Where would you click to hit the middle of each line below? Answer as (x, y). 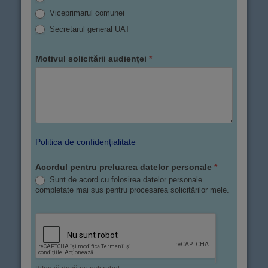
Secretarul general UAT (89, 29)
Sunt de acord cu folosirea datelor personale (125, 180)
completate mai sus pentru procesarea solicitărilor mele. (132, 190)
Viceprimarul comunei (86, 13)
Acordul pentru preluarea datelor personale (125, 167)
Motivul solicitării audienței (92, 59)
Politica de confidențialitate (86, 142)
